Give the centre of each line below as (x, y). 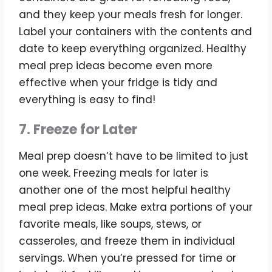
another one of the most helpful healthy (125, 190)
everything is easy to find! (87, 99)
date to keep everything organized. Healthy (133, 48)
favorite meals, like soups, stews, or (110, 224)
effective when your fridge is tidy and (118, 82)
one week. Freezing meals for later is (114, 173)
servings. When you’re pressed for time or (128, 258)
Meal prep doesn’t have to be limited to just (134, 156)
